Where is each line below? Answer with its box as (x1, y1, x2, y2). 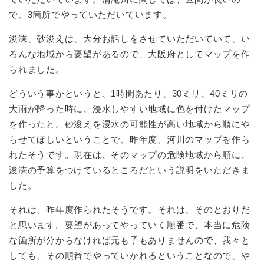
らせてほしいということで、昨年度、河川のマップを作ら (9, 134, 250, 144)
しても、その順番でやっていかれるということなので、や (9, 250, 250, 260)
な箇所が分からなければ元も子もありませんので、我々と (9, 235, 250, 245)
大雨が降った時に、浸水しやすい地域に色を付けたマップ (9, 103, 250, 114)
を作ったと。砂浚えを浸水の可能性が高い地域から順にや (9, 118, 250, 129)
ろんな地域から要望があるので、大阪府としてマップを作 (9, 48, 250, 59)
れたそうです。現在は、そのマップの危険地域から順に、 (9, 149, 250, 160)
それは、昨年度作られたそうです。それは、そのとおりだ (9, 204, 250, 214)
